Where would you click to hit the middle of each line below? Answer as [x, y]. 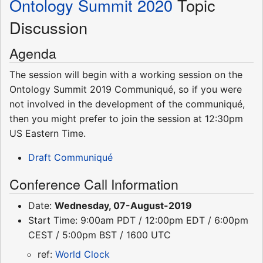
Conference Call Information [94, 184]
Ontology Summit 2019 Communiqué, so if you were [126, 90]
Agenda [33, 53]
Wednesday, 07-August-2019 [123, 206]
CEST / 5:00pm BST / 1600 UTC [100, 235]
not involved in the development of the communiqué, [127, 104]
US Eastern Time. [48, 134]
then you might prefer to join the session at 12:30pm [126, 119]
